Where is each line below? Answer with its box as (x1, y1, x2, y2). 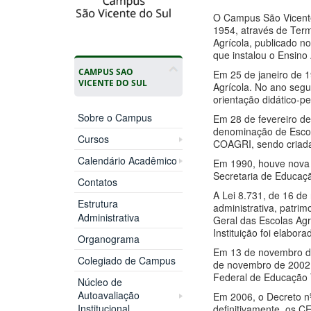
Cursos (77, 132, 109, 146)
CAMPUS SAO (78, 66, 133, 78)
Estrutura (77, 196, 118, 211)
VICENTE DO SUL (78, 77, 147, 89)
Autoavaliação (77, 288, 140, 303)
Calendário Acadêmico (77, 153, 177, 168)
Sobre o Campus (77, 110, 152, 125)
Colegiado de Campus (77, 253, 176, 268)
